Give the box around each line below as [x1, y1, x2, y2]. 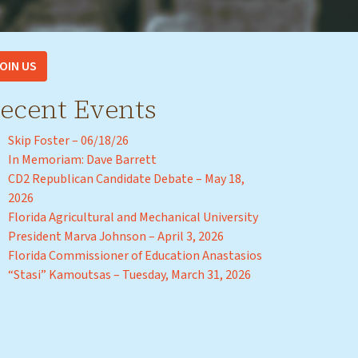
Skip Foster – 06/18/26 [8, 132, 129, 150]
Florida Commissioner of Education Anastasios [8, 247, 262, 265]
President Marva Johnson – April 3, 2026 [8, 228, 224, 246]
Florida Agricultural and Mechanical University [8, 209, 258, 227]
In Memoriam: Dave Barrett [8, 151, 157, 169]
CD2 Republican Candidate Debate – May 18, [8, 170, 245, 189]
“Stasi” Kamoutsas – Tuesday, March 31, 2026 [8, 266, 251, 284]
